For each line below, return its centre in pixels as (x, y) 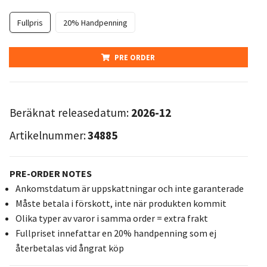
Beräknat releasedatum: (70, 112)
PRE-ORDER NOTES (50, 173)
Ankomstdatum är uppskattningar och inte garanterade (129, 188)
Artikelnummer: (47, 135)
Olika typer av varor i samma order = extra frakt (111, 218)
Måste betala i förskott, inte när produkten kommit (121, 203)
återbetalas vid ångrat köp (69, 248)
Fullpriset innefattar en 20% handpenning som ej (116, 233)
